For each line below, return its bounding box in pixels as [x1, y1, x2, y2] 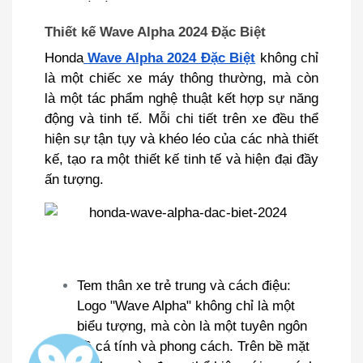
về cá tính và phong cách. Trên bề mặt [77, 338, 310, 354]
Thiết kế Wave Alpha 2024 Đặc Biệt [45, 23, 282, 40]
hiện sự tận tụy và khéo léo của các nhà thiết [45, 130, 318, 147]
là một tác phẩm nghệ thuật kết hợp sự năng [45, 90, 318, 106]
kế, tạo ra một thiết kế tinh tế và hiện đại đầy [45, 151, 318, 167]
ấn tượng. [45, 171, 104, 187]
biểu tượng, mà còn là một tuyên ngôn [77, 318, 307, 334]
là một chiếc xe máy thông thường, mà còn [45, 70, 318, 86]
